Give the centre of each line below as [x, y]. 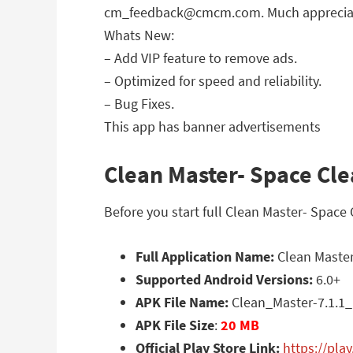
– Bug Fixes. [139, 104]
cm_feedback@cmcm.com [182, 12]
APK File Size [175, 325]
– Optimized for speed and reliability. [213, 81]
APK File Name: [182, 302]
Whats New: [139, 35]
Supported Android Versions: [224, 279]
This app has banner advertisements [212, 126]
